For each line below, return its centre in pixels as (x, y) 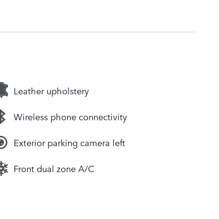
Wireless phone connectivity (70, 117)
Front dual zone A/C (54, 168)
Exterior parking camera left (69, 142)
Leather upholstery (51, 91)
